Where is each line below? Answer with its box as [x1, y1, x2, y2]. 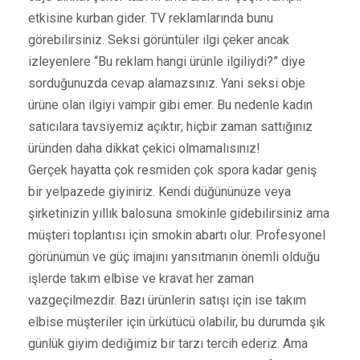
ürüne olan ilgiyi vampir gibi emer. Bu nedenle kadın [28, 96, 313, 112]
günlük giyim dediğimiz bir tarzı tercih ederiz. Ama [28, 335, 308, 351]
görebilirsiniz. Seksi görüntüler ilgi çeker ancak [28, 31, 289, 47]
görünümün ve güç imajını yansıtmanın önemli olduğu [28, 248, 320, 264]
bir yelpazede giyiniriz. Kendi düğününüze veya [28, 183, 291, 199]
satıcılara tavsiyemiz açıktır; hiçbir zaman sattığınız [28, 118, 313, 134]
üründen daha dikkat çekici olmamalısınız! [28, 140, 260, 156]
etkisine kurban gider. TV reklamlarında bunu [28, 10, 273, 26]
